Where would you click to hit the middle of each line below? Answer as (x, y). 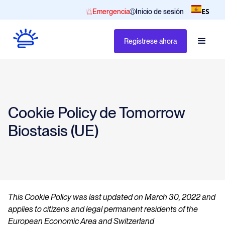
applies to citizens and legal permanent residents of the (103, 209)
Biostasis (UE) (53, 130)
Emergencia (111, 11)
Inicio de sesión (160, 11)
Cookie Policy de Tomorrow (96, 112)
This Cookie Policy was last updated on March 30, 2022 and (112, 197)
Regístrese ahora (150, 41)
